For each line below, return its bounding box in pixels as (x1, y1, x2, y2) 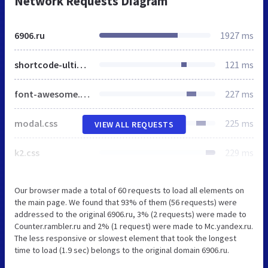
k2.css (14, 146, 39, 159)
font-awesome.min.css (80, 87, 90, 100)
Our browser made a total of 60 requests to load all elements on (14, 184, 244, 196)
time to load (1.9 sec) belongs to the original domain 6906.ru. (14, 244, 229, 255)
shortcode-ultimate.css (77, 58, 86, 71)
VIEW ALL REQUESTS (94, 118, 174, 130)
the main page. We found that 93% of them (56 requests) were (14, 196, 237, 208)
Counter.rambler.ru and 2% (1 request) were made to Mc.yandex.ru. (14, 220, 253, 232)
